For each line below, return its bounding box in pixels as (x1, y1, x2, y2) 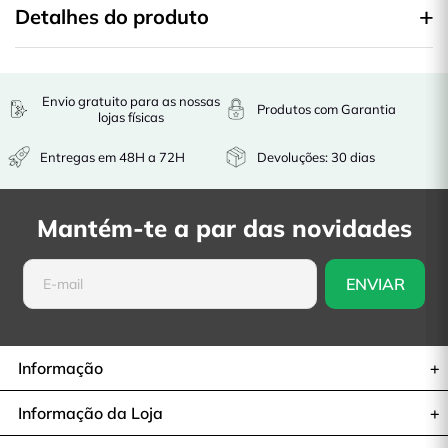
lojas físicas (98, 109, 164, 125)
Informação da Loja (18, 403, 163, 423)
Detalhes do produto (15, 4, 209, 29)
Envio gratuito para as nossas (42, 93, 220, 109)
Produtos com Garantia (257, 101, 396, 117)
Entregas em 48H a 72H (40, 149, 185, 165)
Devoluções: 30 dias (257, 149, 375, 165)
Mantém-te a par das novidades (36, 213, 412, 243)
